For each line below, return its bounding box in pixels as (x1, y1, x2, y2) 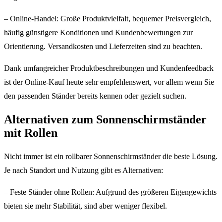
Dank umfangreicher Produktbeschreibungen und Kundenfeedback (4, 64, 214, 73)
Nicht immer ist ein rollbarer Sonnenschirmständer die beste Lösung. (4, 152, 218, 161)
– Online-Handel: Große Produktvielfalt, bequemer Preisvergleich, (4, 14, 211, 23)
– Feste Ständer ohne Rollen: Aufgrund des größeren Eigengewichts (4, 188, 217, 197)
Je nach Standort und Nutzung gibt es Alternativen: (4, 166, 163, 175)
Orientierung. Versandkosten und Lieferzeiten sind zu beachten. (4, 42, 202, 51)
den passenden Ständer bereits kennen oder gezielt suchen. (4, 92, 186, 101)
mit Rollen (4, 126, 57, 140)
